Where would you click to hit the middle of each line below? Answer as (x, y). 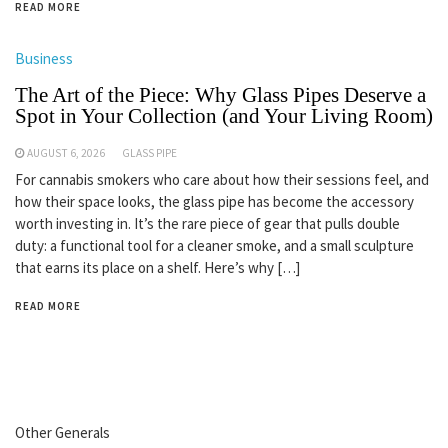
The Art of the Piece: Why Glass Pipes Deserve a (220, 95)
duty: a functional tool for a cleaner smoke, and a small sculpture (214, 245)
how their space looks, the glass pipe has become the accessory (214, 201)
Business (44, 58)
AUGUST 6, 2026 (66, 153)
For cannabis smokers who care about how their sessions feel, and (222, 179)
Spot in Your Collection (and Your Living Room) (224, 116)
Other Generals (62, 432)
